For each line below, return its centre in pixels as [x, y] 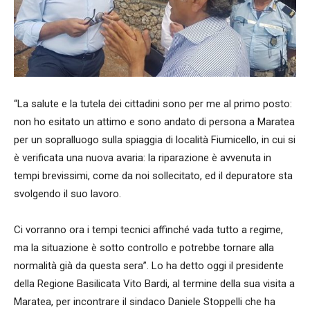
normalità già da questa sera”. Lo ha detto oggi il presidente [149, 266]
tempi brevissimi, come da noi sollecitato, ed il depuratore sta [153, 176]
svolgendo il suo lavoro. [67, 194]
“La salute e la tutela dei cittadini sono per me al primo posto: [153, 104]
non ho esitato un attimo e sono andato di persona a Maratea [154, 122]
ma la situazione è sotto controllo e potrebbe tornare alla [144, 248]
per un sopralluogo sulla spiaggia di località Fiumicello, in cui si [155, 140]
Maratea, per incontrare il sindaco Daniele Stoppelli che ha [145, 302]
